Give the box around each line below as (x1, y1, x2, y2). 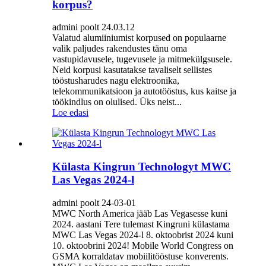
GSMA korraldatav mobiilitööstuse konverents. (52, 251, 229, 261)
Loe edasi (52, 107, 88, 118)
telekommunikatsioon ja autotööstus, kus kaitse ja (52, 86, 236, 97)
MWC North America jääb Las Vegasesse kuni (52, 208, 227, 218)
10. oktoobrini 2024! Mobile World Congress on (52, 240, 233, 251)
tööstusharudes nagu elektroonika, (52, 75, 179, 86)
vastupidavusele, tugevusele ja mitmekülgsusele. (52, 54, 232, 65)
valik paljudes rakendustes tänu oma (52, 43, 187, 54)
